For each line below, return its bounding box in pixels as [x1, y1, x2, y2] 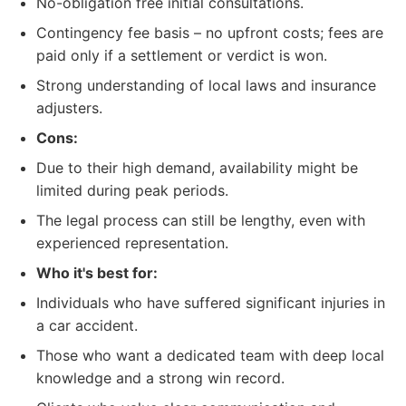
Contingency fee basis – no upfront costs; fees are [36, 24, 383, 42]
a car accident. [36, 316, 138, 334]
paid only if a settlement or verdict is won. [36, 46, 327, 64]
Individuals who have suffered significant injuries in [36, 294, 385, 312]
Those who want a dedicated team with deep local [36, 346, 384, 364]
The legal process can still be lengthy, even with [36, 211, 365, 229]
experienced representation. [36, 234, 228, 252]
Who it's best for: [36, 264, 158, 282]
